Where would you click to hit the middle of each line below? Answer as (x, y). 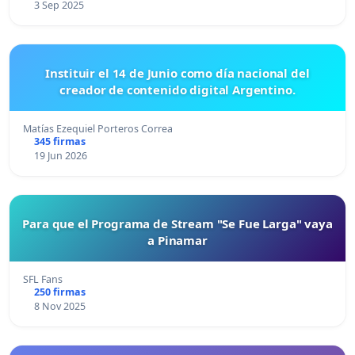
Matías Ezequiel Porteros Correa (98, 129)
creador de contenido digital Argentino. (177, 90)
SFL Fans (43, 280)
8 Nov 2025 (59, 307)
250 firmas (59, 292)
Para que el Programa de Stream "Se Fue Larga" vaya (177, 224)
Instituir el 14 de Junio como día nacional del (177, 73)
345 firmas (59, 142)
